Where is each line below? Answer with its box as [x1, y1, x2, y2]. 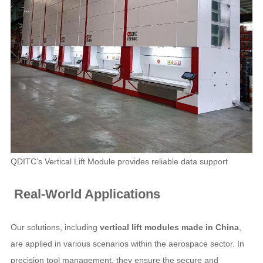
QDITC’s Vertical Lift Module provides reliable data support [11, 157, 228, 166]
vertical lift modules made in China [99, 222, 239, 232]
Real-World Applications [10, 187, 160, 201]
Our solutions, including [10, 222, 100, 232]
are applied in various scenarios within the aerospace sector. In [10, 239, 244, 248]
